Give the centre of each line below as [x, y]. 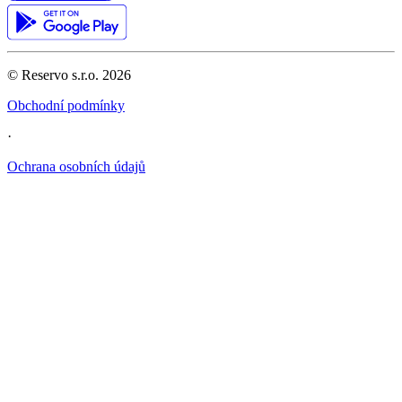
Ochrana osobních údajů [76, 166]
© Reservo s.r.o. [55, 74]
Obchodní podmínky [66, 105]
